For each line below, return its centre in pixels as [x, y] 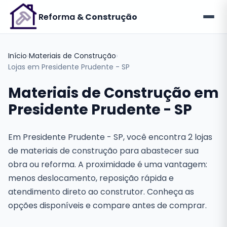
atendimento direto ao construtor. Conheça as [101, 192]
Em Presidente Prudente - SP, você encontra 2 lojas [110, 137]
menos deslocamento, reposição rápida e [91, 178]
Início [17, 56]
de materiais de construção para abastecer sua [103, 151]
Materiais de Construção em [113, 93]
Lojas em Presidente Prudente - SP [69, 67]
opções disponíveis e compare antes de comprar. [107, 205]
